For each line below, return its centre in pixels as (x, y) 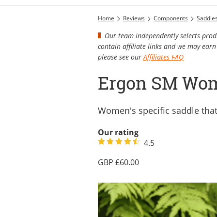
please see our (121, 57)
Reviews (134, 18)
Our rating (118, 132)
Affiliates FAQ (163, 57)
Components (171, 18)
